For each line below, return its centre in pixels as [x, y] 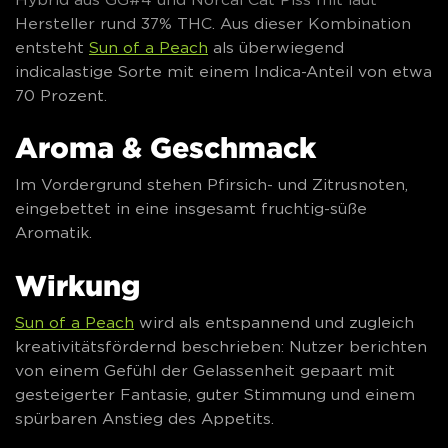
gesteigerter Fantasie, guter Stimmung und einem [215, 394]
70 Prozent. [61, 95]
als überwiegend [276, 47]
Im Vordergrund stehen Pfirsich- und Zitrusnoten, [211, 185]
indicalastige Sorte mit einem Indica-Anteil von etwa [223, 71]
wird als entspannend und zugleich [274, 322]
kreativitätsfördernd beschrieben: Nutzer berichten [221, 346]
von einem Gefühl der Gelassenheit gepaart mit [205, 370]
